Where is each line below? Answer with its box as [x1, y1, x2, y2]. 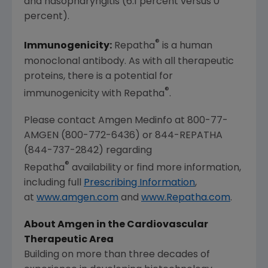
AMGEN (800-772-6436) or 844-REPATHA [24, 130, 223, 141]
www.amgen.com [36, 193, 118, 203]
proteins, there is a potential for [24, 71, 173, 81]
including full [24, 178, 84, 188]
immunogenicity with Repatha [24, 89, 165, 99]
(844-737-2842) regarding [24, 145, 152, 156]
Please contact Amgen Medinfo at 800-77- [24, 115, 228, 126]
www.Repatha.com [141, 193, 230, 203]
